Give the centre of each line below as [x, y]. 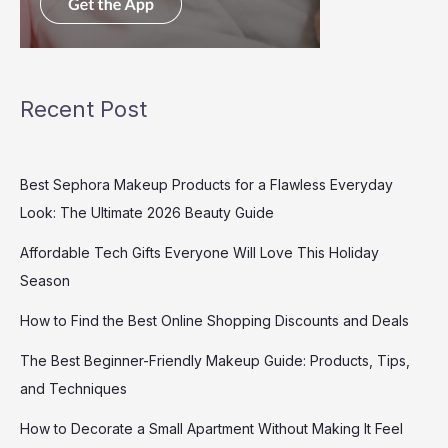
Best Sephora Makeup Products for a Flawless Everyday [206, 184]
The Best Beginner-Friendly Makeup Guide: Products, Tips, [215, 360]
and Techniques [73, 388]
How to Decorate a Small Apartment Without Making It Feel [211, 428]
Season [45, 280]
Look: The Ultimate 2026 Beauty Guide [147, 212]
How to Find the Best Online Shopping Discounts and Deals [214, 320]
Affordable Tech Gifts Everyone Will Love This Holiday [199, 252]
